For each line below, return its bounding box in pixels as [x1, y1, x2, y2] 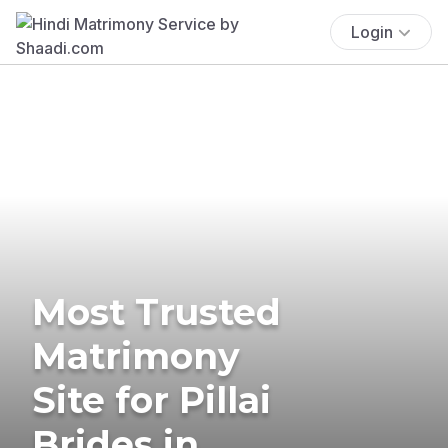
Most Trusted [32, 289, 281, 334]
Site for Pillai [32, 377, 271, 422]
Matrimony [32, 333, 240, 378]
